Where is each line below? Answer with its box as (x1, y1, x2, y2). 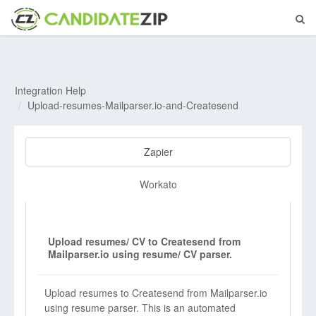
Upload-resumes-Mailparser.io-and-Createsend (28, 98, 238, 112)
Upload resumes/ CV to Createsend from (48, 234, 241, 248)
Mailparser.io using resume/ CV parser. (48, 247, 232, 261)
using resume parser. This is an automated (44, 300, 236, 315)
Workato (139, 177, 177, 191)
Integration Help (15, 83, 86, 97)
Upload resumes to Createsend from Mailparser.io (44, 286, 267, 300)
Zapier (143, 145, 173, 159)
